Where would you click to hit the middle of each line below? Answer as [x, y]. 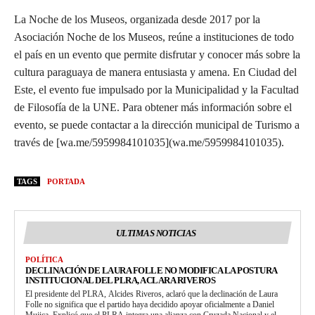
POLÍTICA [44, 259]
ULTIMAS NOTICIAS [156, 233]
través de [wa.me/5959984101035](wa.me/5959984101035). [149, 142]
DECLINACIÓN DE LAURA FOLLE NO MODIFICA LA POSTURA [152, 270]
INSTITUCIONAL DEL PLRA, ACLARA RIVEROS [120, 280]
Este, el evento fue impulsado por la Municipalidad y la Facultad [156, 89]
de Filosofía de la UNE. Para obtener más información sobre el [153, 107]
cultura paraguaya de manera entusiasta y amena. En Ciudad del [155, 72]
